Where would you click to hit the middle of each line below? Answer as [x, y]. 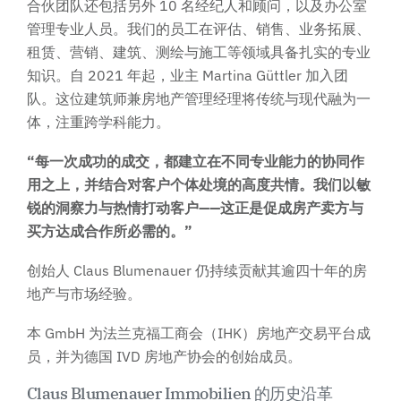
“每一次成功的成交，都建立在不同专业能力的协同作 [196, 161]
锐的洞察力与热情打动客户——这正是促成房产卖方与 [195, 207]
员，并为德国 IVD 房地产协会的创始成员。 [164, 356]
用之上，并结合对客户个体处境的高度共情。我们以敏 [199, 184]
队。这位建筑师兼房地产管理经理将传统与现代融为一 [199, 98]
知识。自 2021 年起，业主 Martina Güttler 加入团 [188, 75]
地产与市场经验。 [84, 293]
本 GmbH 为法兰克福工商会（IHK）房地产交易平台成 [199, 333]
